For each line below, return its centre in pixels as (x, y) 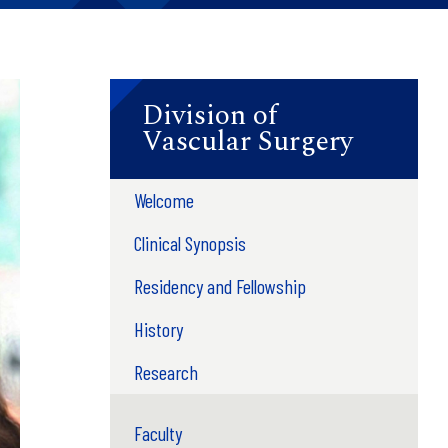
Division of (209, 115)
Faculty (157, 432)
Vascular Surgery (247, 141)
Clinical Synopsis (189, 242)
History (158, 328)
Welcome (163, 199)
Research (165, 371)
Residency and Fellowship (219, 285)
